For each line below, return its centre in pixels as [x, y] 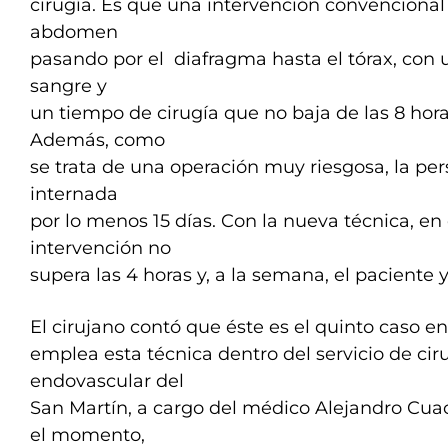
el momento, [87, 435]
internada [74, 194]
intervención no [100, 248]
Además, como [97, 140]
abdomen [74, 32]
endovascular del [107, 381]
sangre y [68, 86]
